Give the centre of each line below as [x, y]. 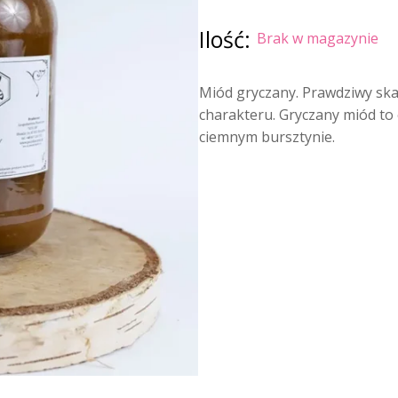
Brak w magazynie [318, 38]
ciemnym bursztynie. [267, 137]
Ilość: [228, 39]
